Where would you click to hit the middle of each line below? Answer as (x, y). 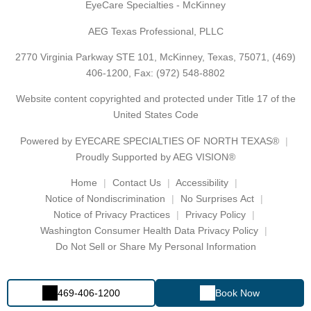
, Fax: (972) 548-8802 (177, 73)
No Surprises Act (217, 199)
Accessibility (202, 183)
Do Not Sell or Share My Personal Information (155, 247)
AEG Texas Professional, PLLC (155, 31)
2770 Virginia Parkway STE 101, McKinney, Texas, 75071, (144, 57)
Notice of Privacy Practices (111, 215)
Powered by (47, 141)
